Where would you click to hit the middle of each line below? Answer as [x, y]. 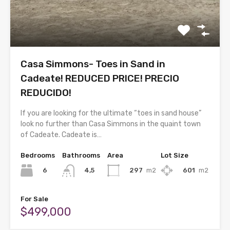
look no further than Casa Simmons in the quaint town [111, 124]
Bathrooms [81, 156]
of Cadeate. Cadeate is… [61, 135]
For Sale [34, 199]
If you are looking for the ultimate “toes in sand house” [111, 113]
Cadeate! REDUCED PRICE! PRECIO [100, 79]
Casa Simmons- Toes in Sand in [93, 64]
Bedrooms [38, 156]
